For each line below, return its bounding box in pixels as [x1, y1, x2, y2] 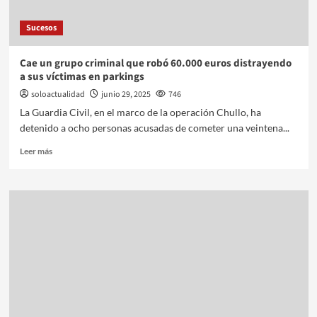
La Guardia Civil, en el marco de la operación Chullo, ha [19, 105, 261, 118]
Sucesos [25, 21, 57, 34]
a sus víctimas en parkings [19, 69, 144, 84]
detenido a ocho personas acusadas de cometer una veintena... [19, 121, 289, 134]
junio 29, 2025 [100, 88, 151, 100]
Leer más [19, 145, 52, 156]
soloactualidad [30, 88, 85, 100]
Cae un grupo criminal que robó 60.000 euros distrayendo [19, 55, 292, 71]
